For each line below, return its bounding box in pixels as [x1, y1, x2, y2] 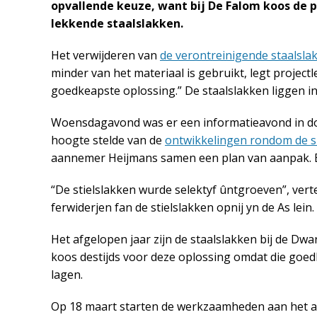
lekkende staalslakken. [51, 16, 183, 31]
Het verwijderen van [51, 47, 160, 63]
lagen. [51, 267, 83, 282]
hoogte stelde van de [51, 132, 165, 148]
